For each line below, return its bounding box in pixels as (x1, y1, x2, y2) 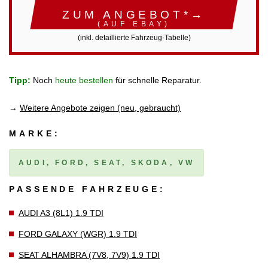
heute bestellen (55, 75, 113, 86)
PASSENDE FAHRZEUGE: (9, 184, 166, 194)
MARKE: (9, 129, 60, 139)
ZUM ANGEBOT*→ (62, 7, 206, 21)
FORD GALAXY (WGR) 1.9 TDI (19, 229, 137, 239)
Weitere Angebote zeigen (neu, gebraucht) (20, 102, 181, 112)
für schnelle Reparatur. (113, 75, 202, 86)
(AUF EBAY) (98, 19, 170, 28)
